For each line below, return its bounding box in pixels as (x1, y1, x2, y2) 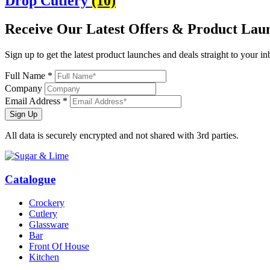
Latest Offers (86, 21, 168, 37)
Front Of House (29, 240, 89, 251)
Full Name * (5, 71, 52, 81)
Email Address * (5, 96, 67, 107)
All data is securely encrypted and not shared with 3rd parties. (5, 130, 239, 141)
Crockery (29, 197, 64, 208)
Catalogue (5, 172, 55, 186)
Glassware (29, 219, 69, 230)
